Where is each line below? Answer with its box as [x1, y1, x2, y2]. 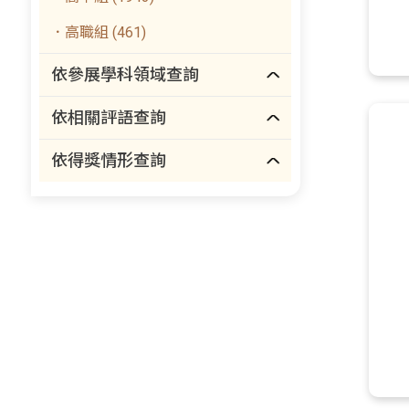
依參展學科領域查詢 [51, 65, 200, 84]
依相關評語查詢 [51, 108, 167, 127]
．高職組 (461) [50, 24, 147, 41]
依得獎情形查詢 [51, 151, 167, 170]
